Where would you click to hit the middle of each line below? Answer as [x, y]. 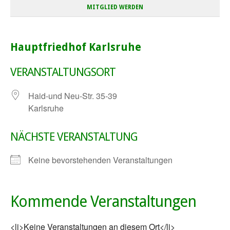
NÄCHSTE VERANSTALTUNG [74, 137]
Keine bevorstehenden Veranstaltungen [100, 160]
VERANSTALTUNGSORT [63, 72]
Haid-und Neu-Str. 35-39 [73, 96]
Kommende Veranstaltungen [103, 202]
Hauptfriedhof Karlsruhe [76, 47]
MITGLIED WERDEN [115, 7]
